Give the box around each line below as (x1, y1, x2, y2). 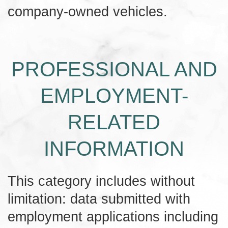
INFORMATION (44, 137, 184, 160)
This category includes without (8, 173, 195, 189)
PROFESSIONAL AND (11, 58, 217, 80)
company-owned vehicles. (8, 3, 167, 19)
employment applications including (8, 208, 218, 224)
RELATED (68, 110, 160, 133)
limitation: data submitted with (8, 190, 190, 207)
